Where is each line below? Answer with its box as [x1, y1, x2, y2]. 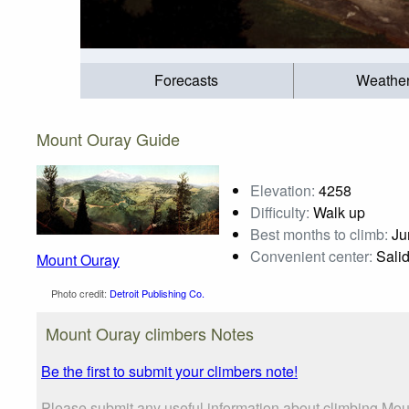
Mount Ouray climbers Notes [46, 320, 254, 345]
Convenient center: [250, 245, 372, 267]
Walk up [309, 201, 365, 223]
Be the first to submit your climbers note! [41, 360, 298, 382]
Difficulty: [250, 201, 309, 223]
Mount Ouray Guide [37, 126, 180, 151]
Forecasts [154, 69, 219, 91]
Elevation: [250, 179, 315, 201]
